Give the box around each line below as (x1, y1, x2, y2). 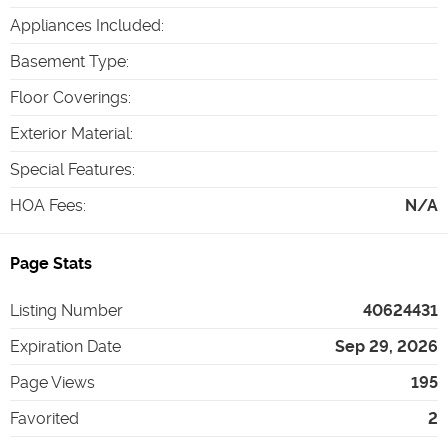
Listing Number (10, 300, 123, 320)
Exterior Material (10, 123, 130, 143)
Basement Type (10, 51, 126, 71)
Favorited (10, 408, 79, 428)
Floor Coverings (10, 87, 128, 107)
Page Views (10, 372, 95, 392)
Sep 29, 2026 (335, 336, 438, 356)
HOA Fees (10, 195, 83, 215)
